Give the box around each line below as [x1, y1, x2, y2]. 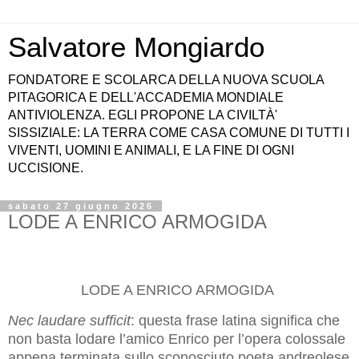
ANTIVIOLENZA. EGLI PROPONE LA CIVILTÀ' [8, 108, 277, 122]
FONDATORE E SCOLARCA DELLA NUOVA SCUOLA [8, 73, 324, 87]
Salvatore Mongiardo [8, 32, 264, 63]
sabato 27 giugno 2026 [8, 201, 154, 211]
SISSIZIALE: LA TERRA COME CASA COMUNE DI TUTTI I [8, 126, 349, 139]
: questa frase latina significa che [131, 313, 340, 329]
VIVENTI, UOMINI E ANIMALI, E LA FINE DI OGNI [8, 143, 294, 157]
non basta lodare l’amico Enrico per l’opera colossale [8, 331, 345, 348]
